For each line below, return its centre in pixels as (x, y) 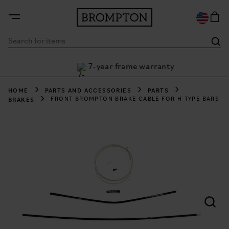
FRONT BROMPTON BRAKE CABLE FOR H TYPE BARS (135, 99)
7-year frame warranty (127, 67)
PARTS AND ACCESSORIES (88, 90)
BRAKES (21, 99)
